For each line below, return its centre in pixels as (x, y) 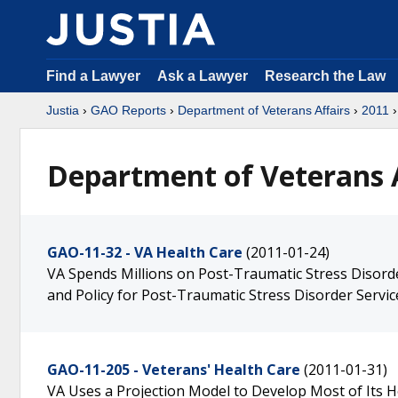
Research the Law (325, 76)
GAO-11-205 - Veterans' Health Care (174, 370)
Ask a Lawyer (204, 76)
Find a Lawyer (93, 76)
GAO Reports (128, 110)
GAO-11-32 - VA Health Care (145, 252)
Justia (63, 110)
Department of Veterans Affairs (264, 110)
